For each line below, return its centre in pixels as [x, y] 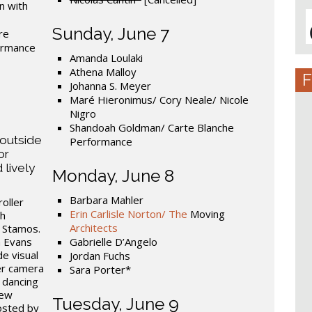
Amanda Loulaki [106, 57]
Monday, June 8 [113, 175]
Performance [101, 141]
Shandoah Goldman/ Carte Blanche [151, 127]
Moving [207, 213]
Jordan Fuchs [100, 255]
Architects [93, 227]
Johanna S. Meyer [110, 85]
